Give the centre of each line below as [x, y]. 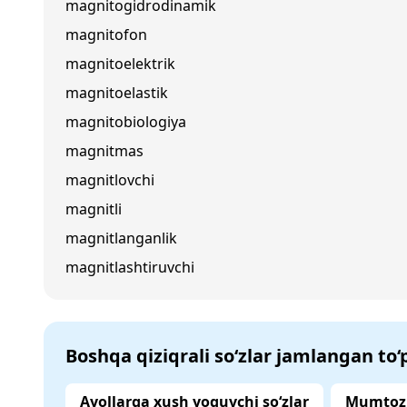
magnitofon [106, 35]
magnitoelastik [117, 93]
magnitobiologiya [126, 122]
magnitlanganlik [121, 238]
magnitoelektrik [120, 64]
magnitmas [104, 151]
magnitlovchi [110, 180]
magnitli [94, 209]
